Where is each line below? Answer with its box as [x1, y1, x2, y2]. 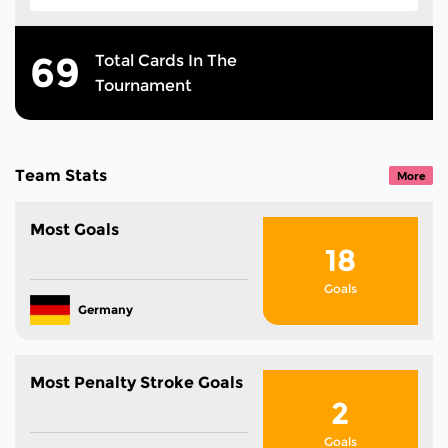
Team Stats [15, 165, 107, 185]
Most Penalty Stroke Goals [30, 372, 243, 392]
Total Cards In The [95, 50, 237, 70]
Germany [77, 302, 133, 318]
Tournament [95, 75, 192, 95]
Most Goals [30, 219, 119, 239]
